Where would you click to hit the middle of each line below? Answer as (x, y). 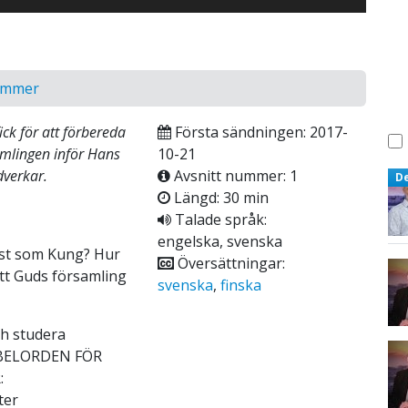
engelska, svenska (219, 241)
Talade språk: (219, 219)
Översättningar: (229, 263)
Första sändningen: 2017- (259, 132)
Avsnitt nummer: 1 (234, 175)
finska (240, 285)
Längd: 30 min (219, 197)
